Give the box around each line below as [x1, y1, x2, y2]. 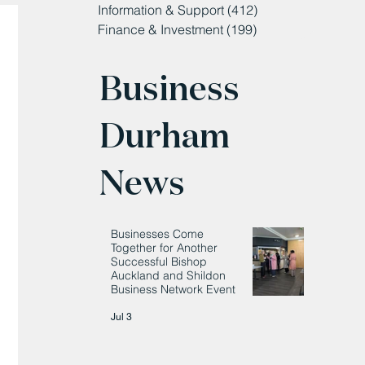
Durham [99, 112, 231, 158]
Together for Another [111, 240, 218, 255]
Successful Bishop [111, 253, 208, 269]
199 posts [257, 20, 314, 37]
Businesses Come [111, 226, 204, 241]
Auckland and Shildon [111, 267, 226, 283]
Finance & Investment [98, 20, 224, 37]
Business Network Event [111, 281, 236, 297]
